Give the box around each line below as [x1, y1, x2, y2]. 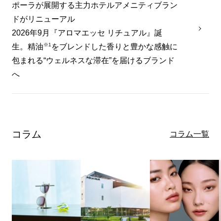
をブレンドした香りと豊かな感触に [51, 42, 178, 51]
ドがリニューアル [11, 15, 75, 24]
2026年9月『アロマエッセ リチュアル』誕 [11, 29, 162, 37]
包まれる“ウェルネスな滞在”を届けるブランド [11, 56, 175, 65]
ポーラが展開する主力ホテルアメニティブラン [11, 1, 178, 10]
